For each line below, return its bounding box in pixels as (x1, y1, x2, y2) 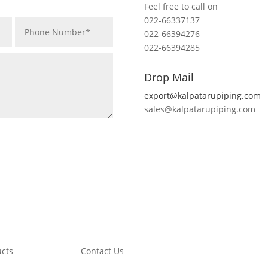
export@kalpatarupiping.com (144, 90, 261, 102)
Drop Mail (144, 70, 194, 85)
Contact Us (81, 245, 124, 257)
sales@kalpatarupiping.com (144, 103, 256, 115)
